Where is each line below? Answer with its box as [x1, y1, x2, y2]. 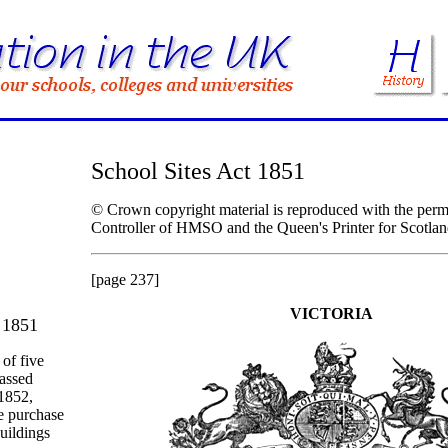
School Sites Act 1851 [91, 158, 305, 184]
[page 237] [91, 271, 159, 288]
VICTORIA [289, 305, 373, 322]
